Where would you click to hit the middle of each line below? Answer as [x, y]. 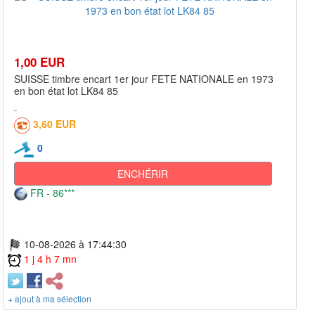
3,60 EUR [54, 123]
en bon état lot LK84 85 [66, 90]
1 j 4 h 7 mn [50, 259]
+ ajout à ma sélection [50, 299]
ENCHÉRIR [143, 173]
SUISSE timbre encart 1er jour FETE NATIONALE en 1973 [144, 78]
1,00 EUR [39, 62]
